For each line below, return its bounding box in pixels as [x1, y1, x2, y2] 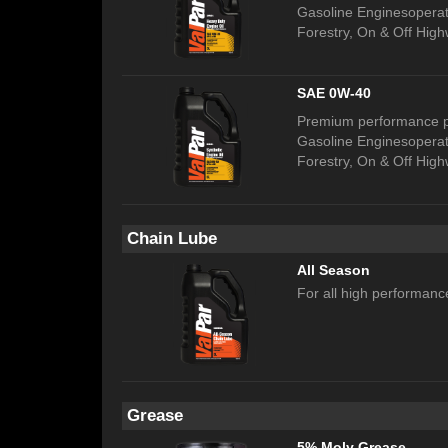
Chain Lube [127, 229, 217, 249]
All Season [297, 262, 370, 279]
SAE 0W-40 [297, 85, 371, 102]
